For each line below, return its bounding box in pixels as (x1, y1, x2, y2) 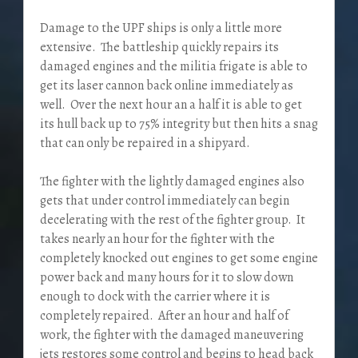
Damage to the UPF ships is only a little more (39, 18, 282, 37)
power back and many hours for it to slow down (39, 268, 293, 286)
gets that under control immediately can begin (39, 191, 289, 209)
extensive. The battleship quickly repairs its (39, 38, 279, 56)
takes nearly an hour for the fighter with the (39, 229, 275, 248)
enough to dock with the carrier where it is (39, 287, 270, 305)
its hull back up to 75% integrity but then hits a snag (39, 114, 318, 133)
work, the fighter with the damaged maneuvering (39, 325, 304, 344)
